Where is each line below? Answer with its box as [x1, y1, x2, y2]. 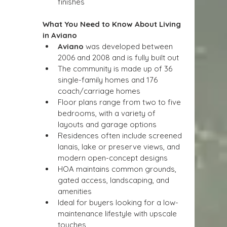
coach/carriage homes [58, 86, 140, 96]
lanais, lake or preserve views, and [58, 142, 182, 152]
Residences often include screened [58, 131, 184, 140]
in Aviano [43, 30, 77, 40]
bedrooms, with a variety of [58, 108, 158, 118]
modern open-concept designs [58, 153, 168, 163]
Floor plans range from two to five [58, 97, 183, 107]
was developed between [84, 42, 175, 51]
